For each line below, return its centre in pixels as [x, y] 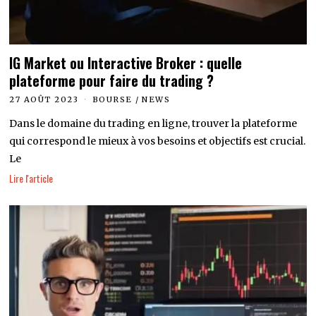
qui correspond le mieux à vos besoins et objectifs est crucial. [158, 141]
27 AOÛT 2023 [44, 99]
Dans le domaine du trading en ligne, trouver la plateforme [153, 123]
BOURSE [112, 99]
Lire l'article [31, 178]
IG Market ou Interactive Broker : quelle [126, 63]
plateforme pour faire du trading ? [112, 80]
